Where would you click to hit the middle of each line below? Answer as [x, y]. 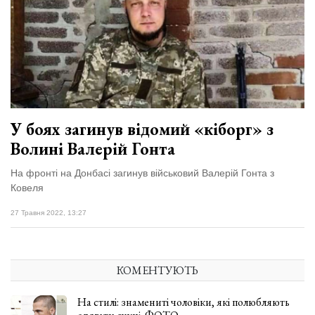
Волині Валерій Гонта [93, 148]
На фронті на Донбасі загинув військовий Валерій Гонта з [142, 173]
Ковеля [27, 187]
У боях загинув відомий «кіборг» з [142, 129]
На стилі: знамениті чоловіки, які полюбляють [184, 302]
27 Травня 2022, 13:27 [49, 212]
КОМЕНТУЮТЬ [157, 270]
